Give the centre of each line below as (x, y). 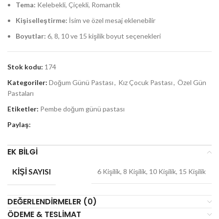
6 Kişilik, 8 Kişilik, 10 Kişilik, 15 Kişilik (152, 172)
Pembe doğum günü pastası (82, 109)
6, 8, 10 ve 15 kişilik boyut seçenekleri (103, 36)
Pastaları (21, 93)
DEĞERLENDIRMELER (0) (52, 202)
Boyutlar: (31, 36)
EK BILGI (22, 152)
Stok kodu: (26, 67)
